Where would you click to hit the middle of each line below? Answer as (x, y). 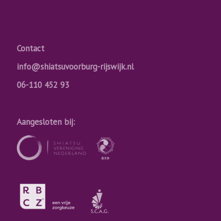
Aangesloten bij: (46, 122)
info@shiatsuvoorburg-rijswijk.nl (75, 67)
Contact (30, 48)
